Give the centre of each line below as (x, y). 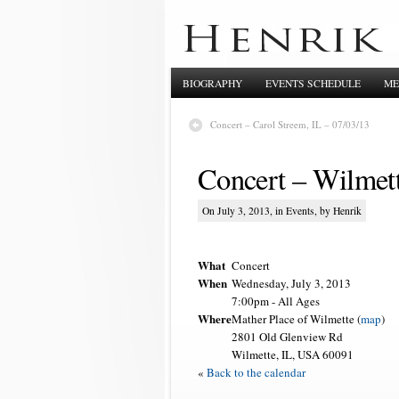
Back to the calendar (256, 373)
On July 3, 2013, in (244, 211)
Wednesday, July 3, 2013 (291, 284)
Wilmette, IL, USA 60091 (293, 355)
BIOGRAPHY (212, 83)
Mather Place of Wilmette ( (296, 319)
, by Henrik (338, 211)
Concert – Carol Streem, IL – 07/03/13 (290, 124)
